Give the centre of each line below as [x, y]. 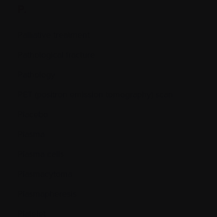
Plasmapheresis [47, 194]
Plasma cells [41, 154]
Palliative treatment [54, 35]
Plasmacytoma [45, 174]
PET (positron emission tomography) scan [95, 94]
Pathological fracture [56, 54]
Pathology [36, 74]
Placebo [33, 114]
